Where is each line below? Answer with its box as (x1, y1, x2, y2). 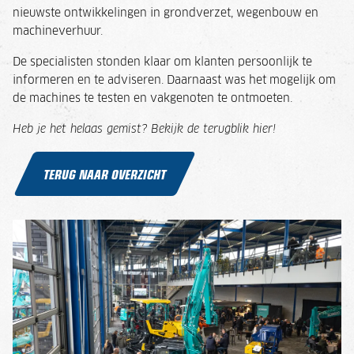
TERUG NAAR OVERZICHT (43, 164, 167, 183)
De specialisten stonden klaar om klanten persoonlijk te (13, 56, 312, 68)
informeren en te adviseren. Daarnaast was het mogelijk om (13, 74, 336, 86)
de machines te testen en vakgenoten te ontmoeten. (13, 92, 292, 104)
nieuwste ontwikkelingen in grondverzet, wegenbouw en (13, 7, 318, 19)
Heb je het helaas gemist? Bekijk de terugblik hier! (13, 123, 276, 135)
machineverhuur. (13, 25, 106, 37)
